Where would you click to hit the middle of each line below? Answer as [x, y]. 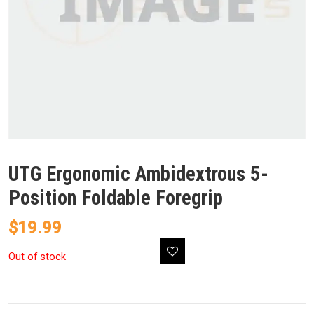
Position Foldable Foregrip [116, 198]
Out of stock [37, 257]
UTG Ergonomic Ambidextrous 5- [138, 174]
